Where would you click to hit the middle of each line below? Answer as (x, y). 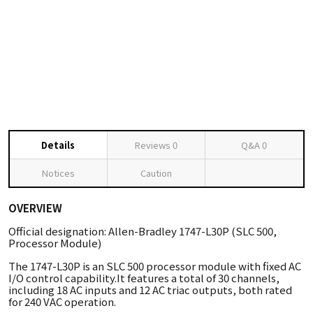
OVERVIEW (35, 208)
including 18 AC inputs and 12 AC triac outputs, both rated (150, 290)
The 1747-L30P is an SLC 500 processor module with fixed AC (155, 266)
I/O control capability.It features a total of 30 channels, (144, 278)
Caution (156, 173)
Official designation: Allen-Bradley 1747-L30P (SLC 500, (143, 231)
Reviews (153, 145)
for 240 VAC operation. (62, 301)
